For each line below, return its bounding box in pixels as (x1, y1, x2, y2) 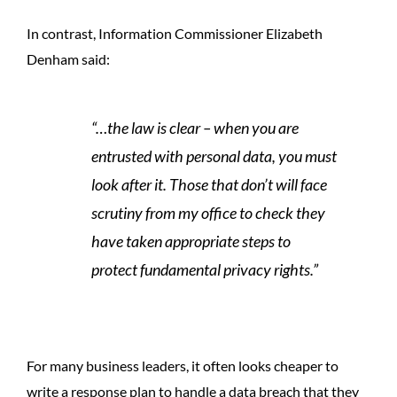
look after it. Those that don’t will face (90, 175, 327, 194)
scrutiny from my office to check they (90, 203, 325, 222)
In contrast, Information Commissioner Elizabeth (27, 24, 323, 42)
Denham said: (27, 50, 110, 67)
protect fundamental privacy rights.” (90, 260, 318, 279)
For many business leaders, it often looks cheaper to (27, 356, 339, 374)
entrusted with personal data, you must (90, 146, 337, 166)
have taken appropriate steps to (90, 231, 291, 251)
